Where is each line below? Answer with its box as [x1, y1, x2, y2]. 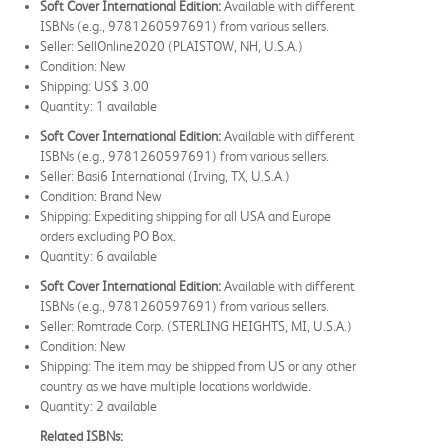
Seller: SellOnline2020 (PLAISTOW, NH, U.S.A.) [40, 37, 303, 54]
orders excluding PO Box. [40, 227, 176, 244]
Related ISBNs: [40, 427, 123, 444]
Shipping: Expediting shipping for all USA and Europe [40, 207, 331, 224]
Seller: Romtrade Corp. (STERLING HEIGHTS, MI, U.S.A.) [40, 317, 352, 334]
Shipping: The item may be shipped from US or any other [40, 357, 356, 374]
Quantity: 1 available [40, 97, 157, 114]
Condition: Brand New [40, 187, 161, 204]
